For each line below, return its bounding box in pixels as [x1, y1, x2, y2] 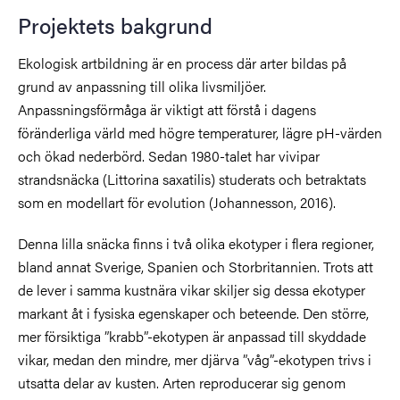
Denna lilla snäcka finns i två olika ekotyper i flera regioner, [18, 232, 374, 254]
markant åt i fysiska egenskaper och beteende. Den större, [18, 302, 369, 323]
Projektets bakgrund [18, 9, 212, 40]
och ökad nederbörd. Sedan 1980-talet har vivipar [18, 145, 320, 166]
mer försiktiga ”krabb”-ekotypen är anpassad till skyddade [18, 325, 366, 346]
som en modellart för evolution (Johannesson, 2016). [18, 191, 336, 212]
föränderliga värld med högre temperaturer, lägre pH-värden [18, 121, 382, 143]
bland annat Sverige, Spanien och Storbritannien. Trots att [18, 255, 373, 277]
